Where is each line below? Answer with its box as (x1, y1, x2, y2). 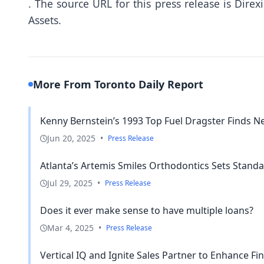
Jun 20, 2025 (47, 132, 95, 144)
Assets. (28, 12, 61, 27)
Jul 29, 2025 (47, 177, 93, 189)
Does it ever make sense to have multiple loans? (40, 203, 253, 217)
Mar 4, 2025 (47, 222, 94, 233)
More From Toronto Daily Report (33, 77, 203, 91)
